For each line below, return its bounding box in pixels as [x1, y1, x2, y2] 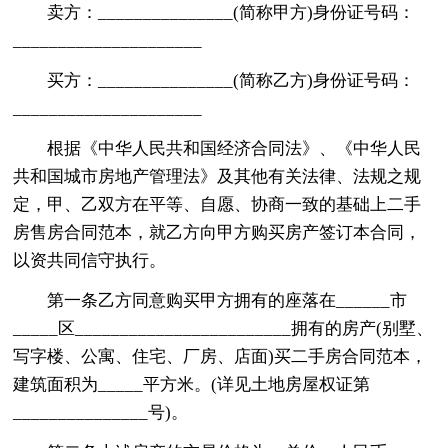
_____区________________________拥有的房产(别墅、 [13, 318, 434, 338]
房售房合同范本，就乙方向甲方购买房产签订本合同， [13, 222, 422, 242]
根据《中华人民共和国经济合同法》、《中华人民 [47, 138, 422, 158]
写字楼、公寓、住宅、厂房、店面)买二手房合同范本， [13, 346, 428, 366]
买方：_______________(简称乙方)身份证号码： [47, 70, 416, 90]
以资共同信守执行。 [13, 250, 167, 270]
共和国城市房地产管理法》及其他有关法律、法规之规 [13, 166, 422, 186]
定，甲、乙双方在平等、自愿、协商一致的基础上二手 [13, 194, 422, 214]
